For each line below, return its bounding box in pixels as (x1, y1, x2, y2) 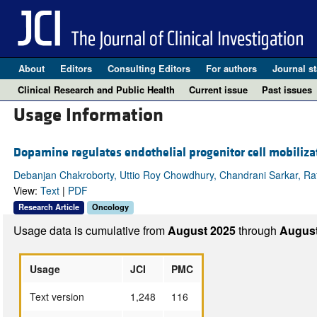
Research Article (18, 201, 79, 213)
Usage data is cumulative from (13, 221, 168, 238)
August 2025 (167, 221, 238, 238)
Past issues (262, 83, 312, 96)
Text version (29, 289, 84, 304)
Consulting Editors (107, 62, 190, 75)
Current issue (189, 83, 248, 96)
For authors (205, 62, 257, 75)
